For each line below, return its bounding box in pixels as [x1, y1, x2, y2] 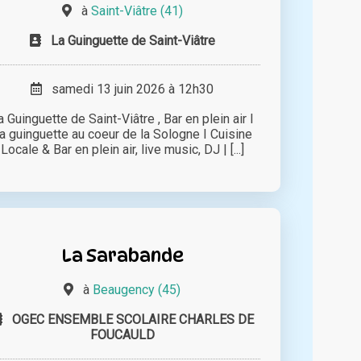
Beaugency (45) [93, 282, 181, 298]
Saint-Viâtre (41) [90, 3, 183, 19]
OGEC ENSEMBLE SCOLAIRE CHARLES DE [11, 312, 254, 328]
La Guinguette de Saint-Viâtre [50, 33, 215, 49]
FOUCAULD [89, 327, 155, 343]
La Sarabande [60, 244, 184, 267]
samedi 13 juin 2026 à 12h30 [42, 81, 214, 98]
